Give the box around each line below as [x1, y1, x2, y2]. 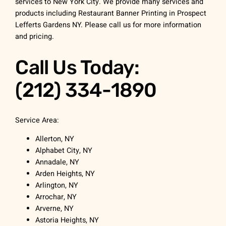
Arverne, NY [35, 203, 74, 214]
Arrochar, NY [35, 192, 77, 203]
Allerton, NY [35, 134, 75, 145]
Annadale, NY [35, 157, 80, 168]
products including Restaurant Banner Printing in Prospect [15, 8, 207, 19]
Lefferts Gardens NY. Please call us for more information [15, 20, 202, 31]
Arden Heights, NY [35, 168, 95, 180]
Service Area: [15, 115, 60, 126]
